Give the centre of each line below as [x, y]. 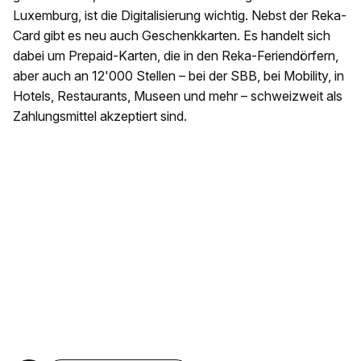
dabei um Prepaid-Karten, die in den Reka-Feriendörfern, [176, 56]
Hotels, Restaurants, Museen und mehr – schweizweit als [178, 96]
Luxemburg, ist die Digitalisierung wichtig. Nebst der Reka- [180, 16]
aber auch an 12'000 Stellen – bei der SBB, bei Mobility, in [178, 76]
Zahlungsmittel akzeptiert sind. [100, 116]
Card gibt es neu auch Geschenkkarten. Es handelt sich [172, 36]
